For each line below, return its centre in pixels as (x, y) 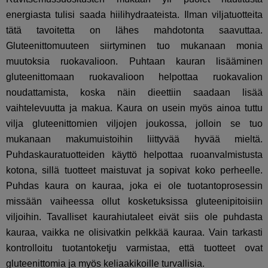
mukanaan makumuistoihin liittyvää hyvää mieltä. (135, 139)
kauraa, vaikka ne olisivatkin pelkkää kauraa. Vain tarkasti (135, 232)
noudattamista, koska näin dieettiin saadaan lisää (135, 92)
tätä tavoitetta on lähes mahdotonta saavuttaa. (135, 30)
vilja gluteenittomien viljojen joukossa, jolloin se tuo (135, 123)
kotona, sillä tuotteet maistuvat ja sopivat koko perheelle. (135, 170)
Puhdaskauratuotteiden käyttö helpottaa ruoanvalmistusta (135, 154)
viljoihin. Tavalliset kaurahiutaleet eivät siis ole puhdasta (135, 217)
